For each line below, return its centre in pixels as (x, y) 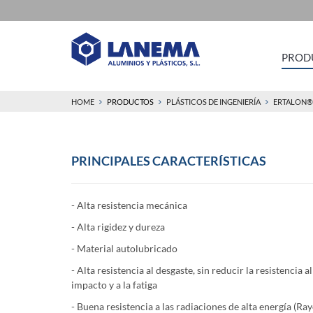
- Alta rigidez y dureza (118, 227)
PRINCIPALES (111, 161)
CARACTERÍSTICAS (209, 161)
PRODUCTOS (130, 102)
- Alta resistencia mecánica (129, 205)
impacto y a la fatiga (114, 285)
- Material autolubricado (124, 248)
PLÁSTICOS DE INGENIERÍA (213, 102)
